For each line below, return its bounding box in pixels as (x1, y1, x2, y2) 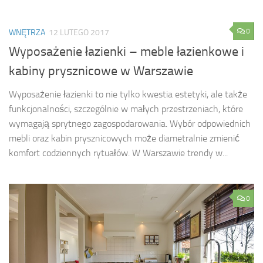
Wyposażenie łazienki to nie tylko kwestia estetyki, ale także (9, 88, 247, 100)
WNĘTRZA (9, 27, 45, 38)
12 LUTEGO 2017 (49, 27, 109, 38)
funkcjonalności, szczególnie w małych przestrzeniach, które (9, 103, 243, 114)
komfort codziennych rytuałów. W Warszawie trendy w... (9, 147, 228, 159)
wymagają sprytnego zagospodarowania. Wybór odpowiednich (9, 117, 251, 129)
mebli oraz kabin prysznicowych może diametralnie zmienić (9, 132, 240, 144)
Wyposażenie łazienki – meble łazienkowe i (9, 43, 244, 59)
